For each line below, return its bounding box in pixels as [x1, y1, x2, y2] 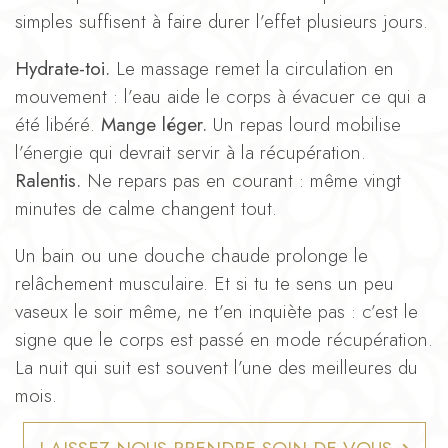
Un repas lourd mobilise [207, 110, 401, 138]
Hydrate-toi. [15, 54, 110, 82]
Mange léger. [101, 110, 207, 138]
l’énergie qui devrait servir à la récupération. [15, 138, 366, 166]
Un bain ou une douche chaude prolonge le [15, 241, 368, 269]
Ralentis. [15, 166, 81, 194]
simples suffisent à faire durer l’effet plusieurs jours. [15, 7, 428, 35]
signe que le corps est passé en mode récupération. [15, 325, 433, 353]
